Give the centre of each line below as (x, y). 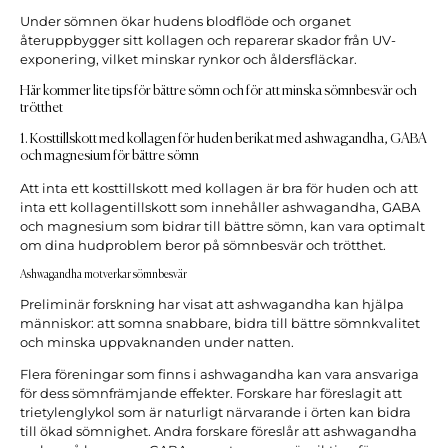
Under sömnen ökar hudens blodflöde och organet (185, 22)
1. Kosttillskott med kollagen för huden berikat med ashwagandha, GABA (223, 139)
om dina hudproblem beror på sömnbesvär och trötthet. (203, 246)
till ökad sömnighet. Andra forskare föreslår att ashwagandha (218, 431)
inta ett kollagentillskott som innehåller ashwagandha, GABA (220, 208)
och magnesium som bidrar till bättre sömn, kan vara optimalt (222, 227)
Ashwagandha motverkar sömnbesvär (103, 274)
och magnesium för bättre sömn (109, 156)
